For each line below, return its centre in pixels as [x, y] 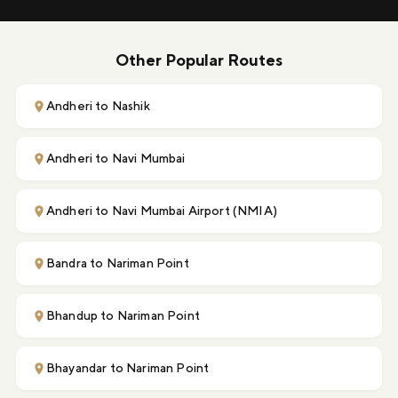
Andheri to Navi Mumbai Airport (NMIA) [162, 211]
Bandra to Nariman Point [118, 263]
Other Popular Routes [199, 60]
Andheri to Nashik [98, 106]
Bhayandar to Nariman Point [128, 368]
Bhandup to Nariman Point [123, 316]
